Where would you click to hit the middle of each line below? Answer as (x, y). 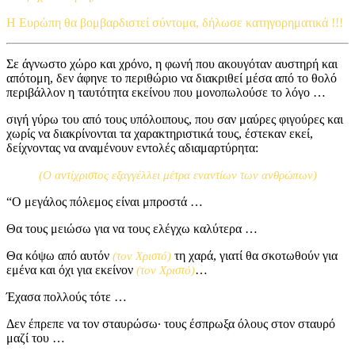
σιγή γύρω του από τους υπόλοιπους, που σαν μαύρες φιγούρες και (175, 119)
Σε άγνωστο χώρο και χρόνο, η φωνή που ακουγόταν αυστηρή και (172, 63)
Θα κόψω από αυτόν (59, 255)
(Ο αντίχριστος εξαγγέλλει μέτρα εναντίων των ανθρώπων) (177, 175)
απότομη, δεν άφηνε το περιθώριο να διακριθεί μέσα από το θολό (172, 78)
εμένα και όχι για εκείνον (71, 269)
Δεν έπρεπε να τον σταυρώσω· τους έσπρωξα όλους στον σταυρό (171, 323)
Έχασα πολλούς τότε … (67, 296)
